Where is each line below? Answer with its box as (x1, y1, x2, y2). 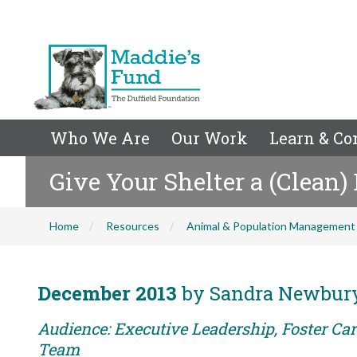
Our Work (171, 127, 248, 148)
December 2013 (37, 280, 177, 306)
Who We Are (50, 127, 150, 148)
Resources (106, 219, 159, 233)
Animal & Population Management (186, 219, 355, 233)
